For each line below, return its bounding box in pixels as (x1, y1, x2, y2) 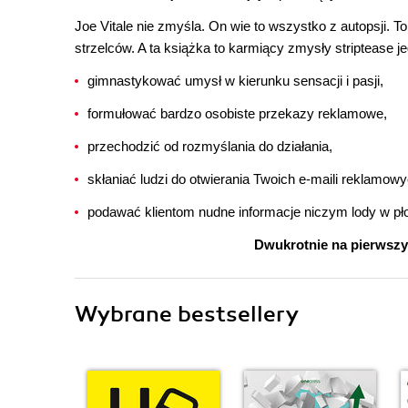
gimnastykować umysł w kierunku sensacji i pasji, (87, 73, 383, 88)
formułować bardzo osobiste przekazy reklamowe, (87, 106, 387, 121)
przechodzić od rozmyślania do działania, (87, 138, 332, 154)
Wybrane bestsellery (75, 301, 299, 328)
